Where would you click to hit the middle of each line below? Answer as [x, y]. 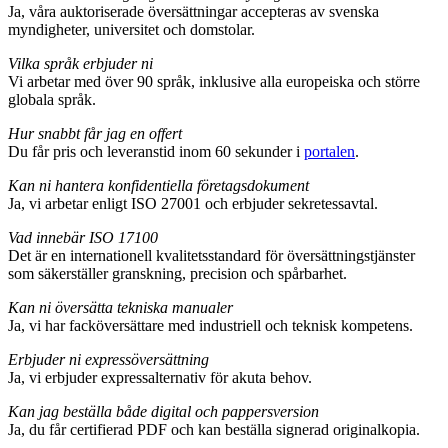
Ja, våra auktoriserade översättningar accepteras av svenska [193, 12]
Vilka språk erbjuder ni [80, 64]
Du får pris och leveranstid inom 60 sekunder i [156, 152]
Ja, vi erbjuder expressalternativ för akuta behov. [160, 378]
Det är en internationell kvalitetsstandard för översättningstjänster [211, 256]
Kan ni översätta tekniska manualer [120, 308]
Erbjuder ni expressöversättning [108, 360]
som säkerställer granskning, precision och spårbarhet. [177, 274]
